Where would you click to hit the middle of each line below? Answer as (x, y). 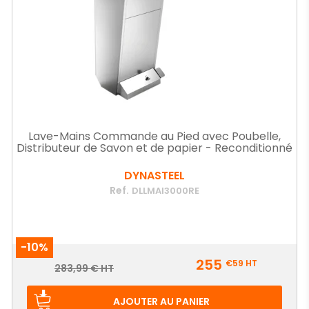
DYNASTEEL (154, 176)
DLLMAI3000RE (166, 191)
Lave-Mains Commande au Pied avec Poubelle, (154, 136)
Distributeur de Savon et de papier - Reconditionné (154, 148)
